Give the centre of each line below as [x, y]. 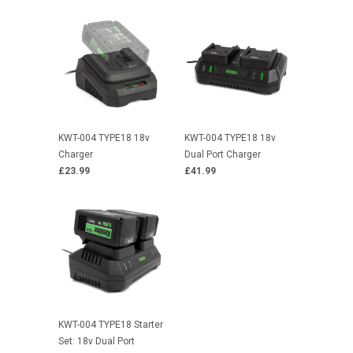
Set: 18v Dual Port [97, 341]
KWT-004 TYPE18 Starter [111, 324]
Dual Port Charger [223, 154]
